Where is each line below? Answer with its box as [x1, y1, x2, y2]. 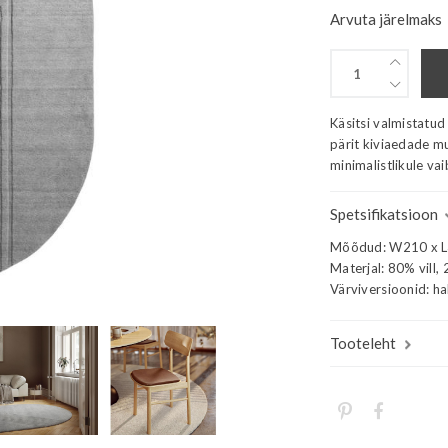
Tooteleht [330, 334, 396, 352]
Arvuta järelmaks [330, 10, 442, 28]
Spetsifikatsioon [330, 205, 438, 223]
